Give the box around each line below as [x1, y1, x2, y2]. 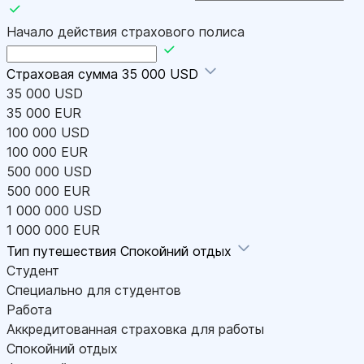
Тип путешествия [6, 243, 120, 260]
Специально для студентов [6, 282, 181, 299]
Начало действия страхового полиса [6, 24, 245, 41]
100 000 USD [6, 124, 89, 141]
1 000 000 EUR [6, 222, 100, 239]
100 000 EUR [6, 144, 88, 161]
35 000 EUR [6, 105, 81, 122]
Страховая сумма [6, 66, 122, 83]
